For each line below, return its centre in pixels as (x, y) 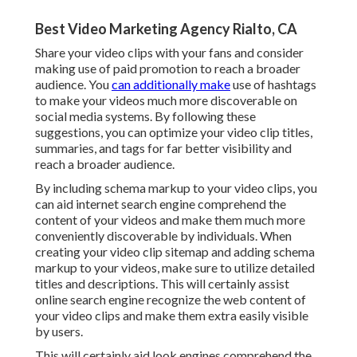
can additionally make (171, 84)
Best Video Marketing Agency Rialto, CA (166, 29)
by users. (59, 331)
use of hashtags (273, 84)
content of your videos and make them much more (170, 220)
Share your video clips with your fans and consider (169, 53)
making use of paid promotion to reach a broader (168, 69)
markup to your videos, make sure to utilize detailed (175, 268)
